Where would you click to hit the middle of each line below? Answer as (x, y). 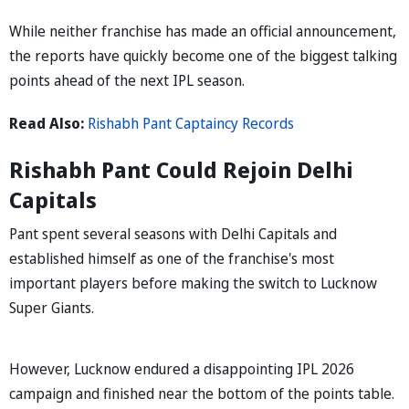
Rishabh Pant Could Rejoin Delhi (181, 169)
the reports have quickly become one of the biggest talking (203, 55)
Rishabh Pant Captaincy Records (191, 123)
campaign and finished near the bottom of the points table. (202, 393)
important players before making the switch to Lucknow (193, 283)
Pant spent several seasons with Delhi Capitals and (173, 233)
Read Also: (48, 123)
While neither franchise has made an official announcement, (203, 31)
